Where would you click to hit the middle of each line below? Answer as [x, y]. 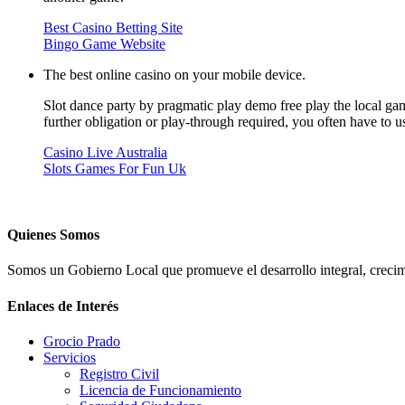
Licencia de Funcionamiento [160, 390]
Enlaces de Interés [63, 306]
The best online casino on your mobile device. [174, 74]
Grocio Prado [82, 341]
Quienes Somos [53, 235]
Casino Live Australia [105, 152]
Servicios [70, 358]
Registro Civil [119, 374]
